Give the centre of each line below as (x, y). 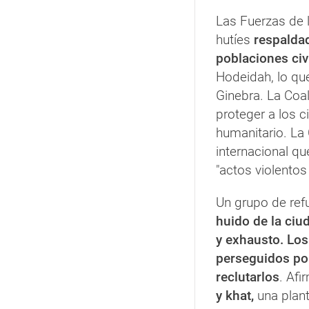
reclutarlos (248, 277)
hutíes (235, 39)
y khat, (235, 295)
